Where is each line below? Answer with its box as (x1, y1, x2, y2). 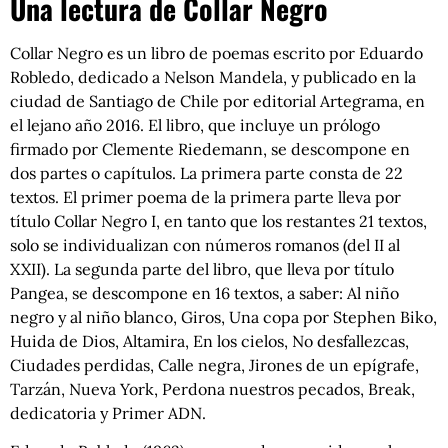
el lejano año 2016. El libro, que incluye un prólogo (10, 115, 380, 136)
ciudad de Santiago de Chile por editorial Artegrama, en (10, 91, 425, 112)
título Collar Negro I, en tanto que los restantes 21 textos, (10, 211, 427, 232)
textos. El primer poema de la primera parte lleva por (10, 187, 401, 208)
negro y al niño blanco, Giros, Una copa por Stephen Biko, (10, 307, 437, 328)
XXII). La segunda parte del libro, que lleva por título (10, 259, 394, 280)
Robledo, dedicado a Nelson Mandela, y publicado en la (10, 67, 416, 88)
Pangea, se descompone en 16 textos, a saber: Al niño (10, 283, 399, 304)
